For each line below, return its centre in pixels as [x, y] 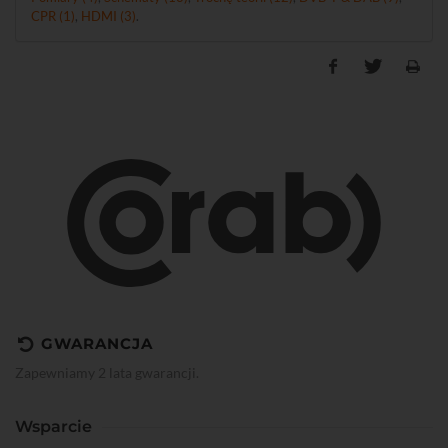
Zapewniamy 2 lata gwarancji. [107, 373]
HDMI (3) [108, 16]
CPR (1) [53, 16]
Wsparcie [53, 427]
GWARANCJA [97, 344]
